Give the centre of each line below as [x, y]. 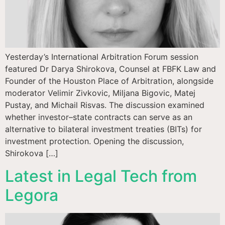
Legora [32, 195]
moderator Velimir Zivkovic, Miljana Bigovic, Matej [100, 93]
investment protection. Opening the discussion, [94, 141]
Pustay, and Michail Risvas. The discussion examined [105, 105]
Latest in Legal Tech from [101, 176]
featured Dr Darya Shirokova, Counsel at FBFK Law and [110, 69]
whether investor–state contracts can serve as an [99, 117]
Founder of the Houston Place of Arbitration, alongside [109, 81]
